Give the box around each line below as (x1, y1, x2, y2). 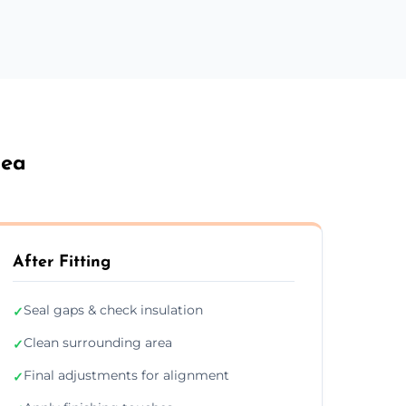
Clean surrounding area (23, 333, 172, 351)
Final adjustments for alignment (23, 366, 229, 383)
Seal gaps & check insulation (23, 301, 203, 318)
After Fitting (12, 253, 111, 271)
